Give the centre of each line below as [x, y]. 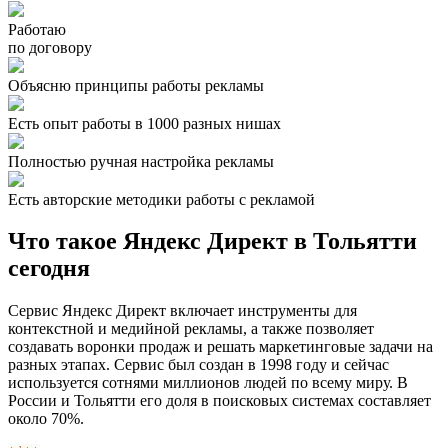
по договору [50, 47]
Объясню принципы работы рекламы [136, 85]
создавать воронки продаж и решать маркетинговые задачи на [220, 347]
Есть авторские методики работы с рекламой [161, 199]
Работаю [37, 29]
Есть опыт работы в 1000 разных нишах [144, 123]
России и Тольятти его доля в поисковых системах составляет [219, 401]
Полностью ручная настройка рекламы [141, 161]
